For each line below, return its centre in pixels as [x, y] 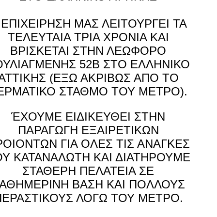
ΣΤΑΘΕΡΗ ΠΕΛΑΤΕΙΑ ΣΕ [88, 171]
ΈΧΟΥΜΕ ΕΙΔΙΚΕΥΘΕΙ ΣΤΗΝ [88, 116]
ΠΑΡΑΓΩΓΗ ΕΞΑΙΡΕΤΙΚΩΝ [88, 130]
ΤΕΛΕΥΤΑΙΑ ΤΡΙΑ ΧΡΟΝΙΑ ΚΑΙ [88, 37]
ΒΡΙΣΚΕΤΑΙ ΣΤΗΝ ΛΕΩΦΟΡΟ [88, 51]
